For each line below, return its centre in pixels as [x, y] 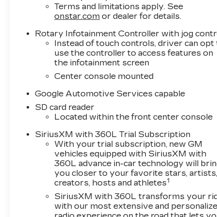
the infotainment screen [102, 62]
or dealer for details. [141, 16]
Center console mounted [104, 76]
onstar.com [77, 16]
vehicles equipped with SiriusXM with [131, 154]
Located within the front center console [134, 117]
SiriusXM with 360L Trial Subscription [113, 134]
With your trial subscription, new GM [129, 144]
